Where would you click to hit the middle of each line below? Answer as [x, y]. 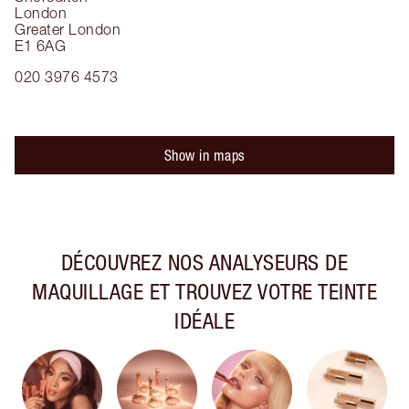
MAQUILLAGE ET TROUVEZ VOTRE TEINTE [204, 291]
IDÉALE [204, 320]
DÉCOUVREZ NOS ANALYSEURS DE [204, 262]
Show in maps [204, 155]
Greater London [68, 29]
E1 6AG [40, 46]
